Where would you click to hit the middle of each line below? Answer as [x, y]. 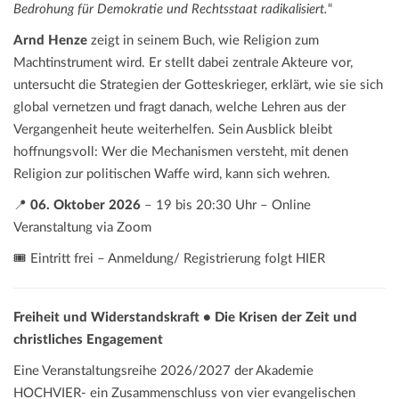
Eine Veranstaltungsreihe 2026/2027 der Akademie [163, 371]
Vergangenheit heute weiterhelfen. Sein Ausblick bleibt [173, 130]
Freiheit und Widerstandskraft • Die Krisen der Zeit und [185, 318]
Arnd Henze [50, 41]
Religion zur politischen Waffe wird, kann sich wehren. [172, 175]
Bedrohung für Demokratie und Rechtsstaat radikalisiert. [171, 10]
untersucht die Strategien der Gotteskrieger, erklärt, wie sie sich [198, 85]
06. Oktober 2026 [85, 206]
